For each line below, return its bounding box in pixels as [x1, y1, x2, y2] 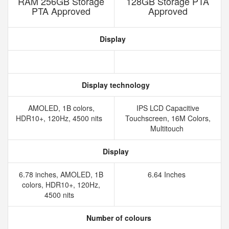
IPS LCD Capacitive [136, 103, 199, 113]
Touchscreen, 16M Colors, [125, 113, 211, 123]
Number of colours [84, 213, 151, 223]
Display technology [79, 80, 150, 90]
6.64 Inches [148, 169, 188, 179]
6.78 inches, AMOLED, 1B [19, 169, 103, 179]
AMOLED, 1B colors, [28, 103, 95, 113]
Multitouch [150, 123, 186, 133]
